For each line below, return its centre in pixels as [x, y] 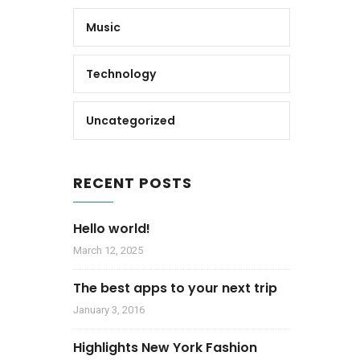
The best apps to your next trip [175, 288]
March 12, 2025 [108, 250]
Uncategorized [131, 121]
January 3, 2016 [109, 310]
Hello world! [112, 229]
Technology [121, 74]
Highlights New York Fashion [165, 348]
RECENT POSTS [133, 183]
